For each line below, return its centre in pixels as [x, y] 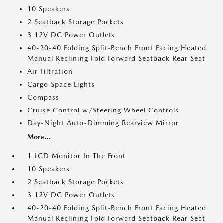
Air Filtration [50, 71]
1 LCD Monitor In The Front [77, 156]
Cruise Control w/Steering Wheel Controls [103, 110]
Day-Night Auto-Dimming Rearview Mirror [103, 123]
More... [39, 137]
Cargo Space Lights [61, 84]
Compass [43, 97]
